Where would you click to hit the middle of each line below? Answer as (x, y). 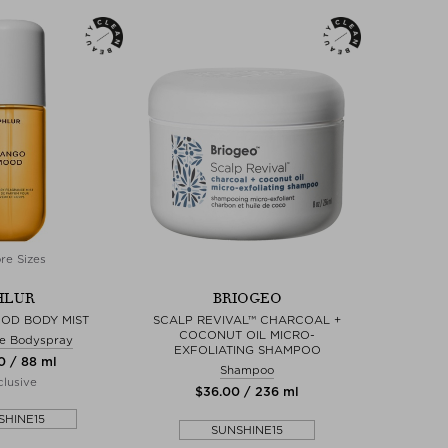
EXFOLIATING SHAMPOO (247, 349)
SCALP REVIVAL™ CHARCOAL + (247, 319)
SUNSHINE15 (246, 429)
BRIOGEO (247, 298)
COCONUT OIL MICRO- (247, 334)
